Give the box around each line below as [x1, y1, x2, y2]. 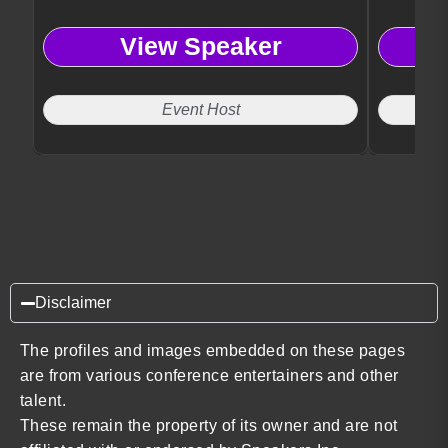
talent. [20, 391, 67, 409]
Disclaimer [35, 293, 111, 311]
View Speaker [119, 32, 282, 61]
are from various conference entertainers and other [20, 366, 399, 384]
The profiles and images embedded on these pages [20, 341, 406, 359]
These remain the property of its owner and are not [20, 416, 398, 434]
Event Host [161, 100, 240, 118]
